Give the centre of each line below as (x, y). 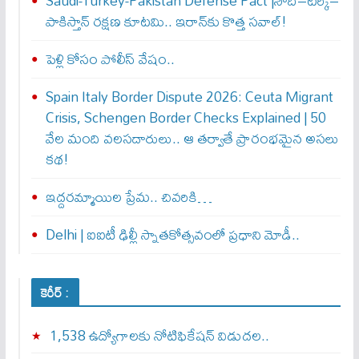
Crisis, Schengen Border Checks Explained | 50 (186, 117)
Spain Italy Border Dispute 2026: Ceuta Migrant (189, 97)
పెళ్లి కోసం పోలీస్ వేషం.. (110, 59)
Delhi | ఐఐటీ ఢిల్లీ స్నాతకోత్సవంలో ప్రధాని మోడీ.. (172, 234)
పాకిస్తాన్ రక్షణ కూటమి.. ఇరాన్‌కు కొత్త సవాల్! (166, 21)
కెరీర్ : (55, 292)
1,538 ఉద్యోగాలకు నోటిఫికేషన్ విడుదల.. (159, 335)
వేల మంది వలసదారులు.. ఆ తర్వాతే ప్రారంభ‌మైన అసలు (192, 138)
